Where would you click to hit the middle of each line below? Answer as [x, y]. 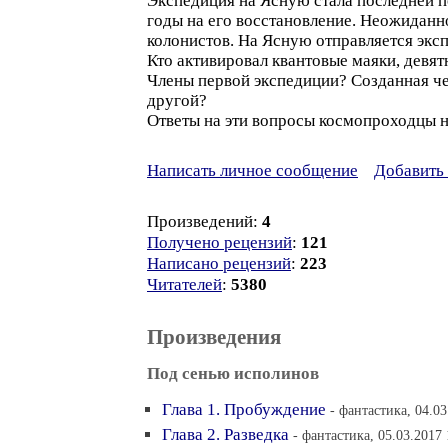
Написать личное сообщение [252, 170]
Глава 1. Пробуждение [244, 409]
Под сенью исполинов [233, 373]
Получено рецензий [219, 242]
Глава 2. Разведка [225, 434]
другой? [177, 100]
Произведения [214, 337]
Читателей [184, 284]
